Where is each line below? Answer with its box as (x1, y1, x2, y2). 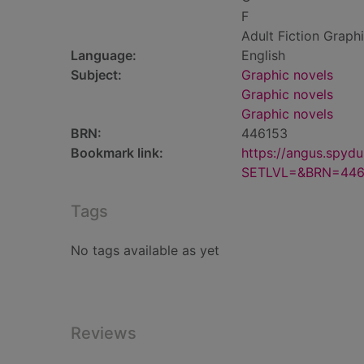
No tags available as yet (71, 242, 219, 258)
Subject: (71, 67, 122, 83)
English (241, 47, 285, 63)
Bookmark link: (71, 145, 163, 161)
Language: (71, 47, 136, 63)
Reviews (71, 323, 136, 343)
